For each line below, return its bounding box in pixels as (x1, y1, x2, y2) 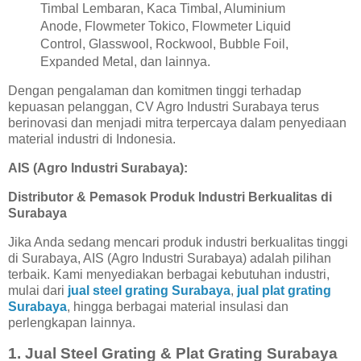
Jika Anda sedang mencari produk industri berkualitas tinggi (8, 234, 348, 249)
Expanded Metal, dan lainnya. (39, 54, 210, 68)
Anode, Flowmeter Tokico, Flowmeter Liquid (39, 19, 291, 33)
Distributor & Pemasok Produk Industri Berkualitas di (8, 190, 332, 205)
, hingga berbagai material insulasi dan (67, 299, 288, 313)
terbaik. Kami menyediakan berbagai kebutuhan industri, (8, 267, 330, 281)
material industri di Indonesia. (8, 132, 176, 147)
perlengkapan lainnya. (8, 315, 135, 330)
